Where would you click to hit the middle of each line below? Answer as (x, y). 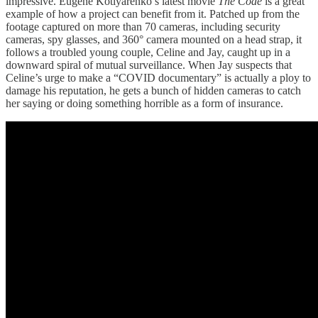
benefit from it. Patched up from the (220, 13)
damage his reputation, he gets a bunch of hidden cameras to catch (153, 90)
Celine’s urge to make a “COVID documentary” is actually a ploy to (158, 77)
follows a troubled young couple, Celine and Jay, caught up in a (148, 52)
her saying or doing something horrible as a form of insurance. (144, 103)
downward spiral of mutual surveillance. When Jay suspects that (149, 65)
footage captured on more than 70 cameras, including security (143, 26)
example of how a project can (72, 13)
